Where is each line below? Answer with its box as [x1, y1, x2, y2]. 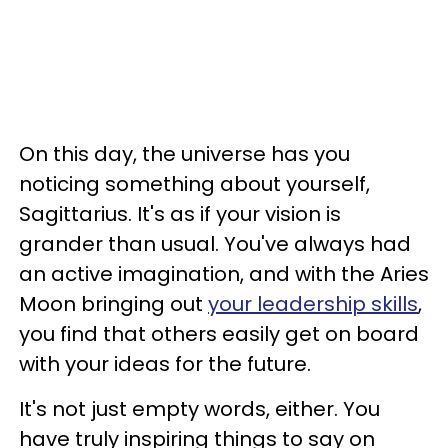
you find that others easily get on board [19, 320, 419, 348]
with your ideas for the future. [19, 350, 311, 378]
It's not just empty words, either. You [19, 395, 380, 423]
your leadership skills [208, 290, 418, 318]
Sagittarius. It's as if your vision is [19, 200, 341, 228]
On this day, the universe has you [19, 140, 350, 168]
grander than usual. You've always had [19, 230, 411, 258]
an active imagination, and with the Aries [19, 260, 429, 288]
